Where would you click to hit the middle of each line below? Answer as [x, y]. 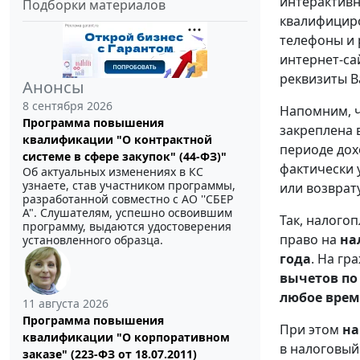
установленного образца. [93, 240]
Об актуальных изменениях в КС [113, 172]
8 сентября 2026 [67, 106]
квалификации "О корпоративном [126, 337]
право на [310, 240]
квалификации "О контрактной [117, 140]
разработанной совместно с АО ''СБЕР [128, 199]
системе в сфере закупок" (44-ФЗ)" [125, 157]
